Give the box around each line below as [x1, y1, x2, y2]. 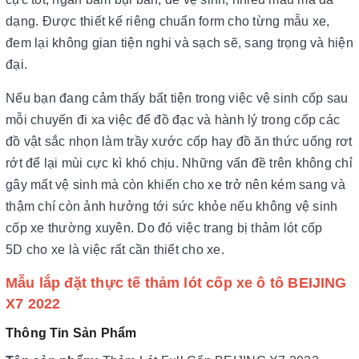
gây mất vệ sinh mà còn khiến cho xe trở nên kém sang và [6, 177, 345, 192]
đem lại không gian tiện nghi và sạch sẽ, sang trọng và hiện [6, 35, 353, 50]
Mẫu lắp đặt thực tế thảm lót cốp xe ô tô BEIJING [6, 274, 347, 291]
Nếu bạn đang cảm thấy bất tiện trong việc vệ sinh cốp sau [6, 91, 349, 105]
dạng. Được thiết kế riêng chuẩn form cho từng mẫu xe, [6, 14, 330, 28]
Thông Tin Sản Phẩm [6, 325, 137, 340]
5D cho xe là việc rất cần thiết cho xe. [6, 242, 224, 256]
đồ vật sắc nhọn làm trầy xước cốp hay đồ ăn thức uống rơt [6, 134, 353, 148]
